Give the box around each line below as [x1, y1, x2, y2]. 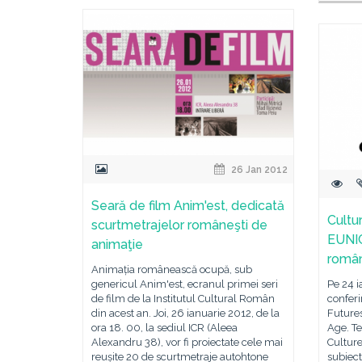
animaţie [91, 237, 143, 252]
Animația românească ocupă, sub [91, 263, 252, 276]
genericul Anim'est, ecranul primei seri [91, 278, 278, 290]
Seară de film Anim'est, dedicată [91, 198, 284, 213]
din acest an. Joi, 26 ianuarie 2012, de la [91, 307, 280, 319]
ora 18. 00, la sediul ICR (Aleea [91, 322, 238, 334]
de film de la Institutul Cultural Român [91, 293, 275, 305]
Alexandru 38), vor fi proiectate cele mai [91, 336, 283, 348]
